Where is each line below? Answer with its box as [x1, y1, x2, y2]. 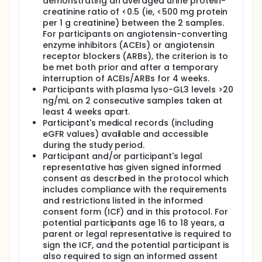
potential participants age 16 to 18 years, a [43, 217, 225, 229]
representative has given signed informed [43, 161, 221, 173]
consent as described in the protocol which [43, 173, 229, 184]
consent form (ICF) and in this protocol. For [43, 206, 228, 218]
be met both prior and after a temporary [43, 61, 218, 73]
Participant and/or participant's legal [43, 150, 202, 162]
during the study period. [43, 139, 145, 151]
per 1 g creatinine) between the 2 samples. [43, 17, 224, 29]
